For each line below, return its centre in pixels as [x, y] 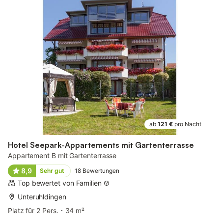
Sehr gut [52, 170]
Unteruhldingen [42, 196]
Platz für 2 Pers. [33, 210]
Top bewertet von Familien [60, 183]
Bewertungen [101, 170]
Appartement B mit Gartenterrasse [62, 155]
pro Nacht [188, 124]
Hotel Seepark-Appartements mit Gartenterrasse [101, 145]
